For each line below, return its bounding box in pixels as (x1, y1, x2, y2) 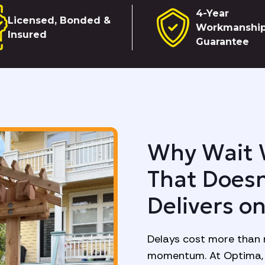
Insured (7, 28, 47, 40)
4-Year (196, 7, 230, 19)
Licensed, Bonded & (7, 14, 111, 26)
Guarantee (196, 35, 250, 47)
